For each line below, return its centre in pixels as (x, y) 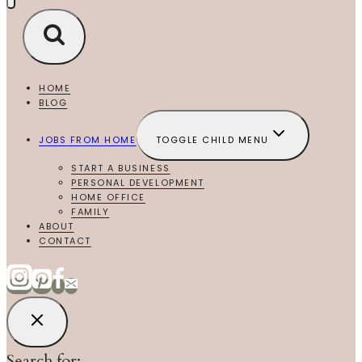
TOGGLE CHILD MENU (212, 140)
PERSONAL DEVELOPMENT (138, 183)
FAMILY (90, 212)
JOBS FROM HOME (88, 140)
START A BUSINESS (121, 168)
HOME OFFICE (108, 198)
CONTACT (65, 241)
